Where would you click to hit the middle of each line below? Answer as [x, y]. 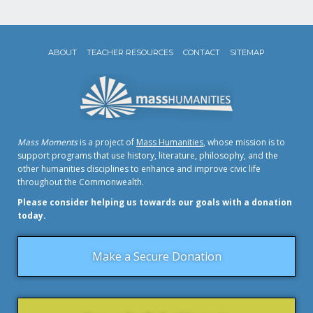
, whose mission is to [244, 143]
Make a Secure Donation [156, 257]
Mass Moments [48, 143]
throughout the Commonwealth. [81, 182]
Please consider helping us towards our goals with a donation [155, 203]
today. [32, 216]
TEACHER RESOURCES [130, 53]
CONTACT [202, 53]
